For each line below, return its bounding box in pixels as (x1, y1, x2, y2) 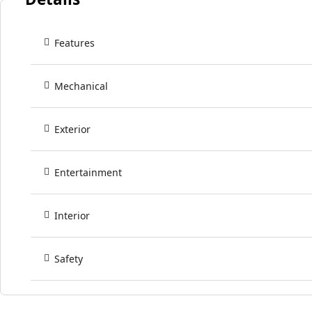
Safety (54, 251, 83, 265)
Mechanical (54, 79, 108, 93)
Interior (54, 208, 90, 222)
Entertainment (54, 165, 122, 179)
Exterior (54, 122, 91, 136)
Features (54, 36, 95, 49)
